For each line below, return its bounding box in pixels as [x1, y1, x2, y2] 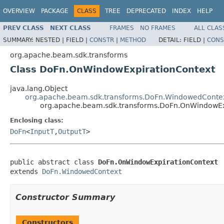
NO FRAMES [140, 24, 175, 31]
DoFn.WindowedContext [42, 167, 122, 175]
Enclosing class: [10, 116, 63, 124]
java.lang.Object [10, 84, 67, 92]
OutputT [58, 127, 86, 135]
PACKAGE [41, 7, 68, 14]
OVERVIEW [3, 7, 35, 14]
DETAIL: [158, 36, 183, 43]
